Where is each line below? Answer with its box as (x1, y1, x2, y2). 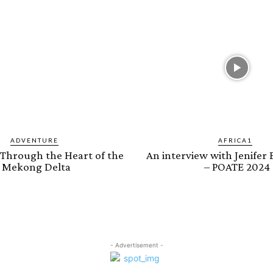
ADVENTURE (10, 136, 58, 144)
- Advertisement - (110, 241, 163, 249)
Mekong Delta (2, 160, 71, 174)
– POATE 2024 (204, 160, 270, 174)
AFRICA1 (218, 136, 252, 144)
